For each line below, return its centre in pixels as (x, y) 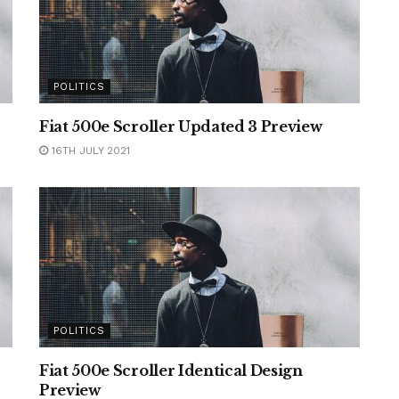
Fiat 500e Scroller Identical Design (171, 370)
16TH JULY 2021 (89, 151)
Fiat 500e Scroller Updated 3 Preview (181, 126)
